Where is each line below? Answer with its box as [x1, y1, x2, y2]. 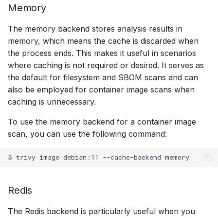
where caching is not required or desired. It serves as [8, 60, 204, 70]
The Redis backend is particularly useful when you [8, 206, 195, 216]
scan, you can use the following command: [8, 128, 167, 139]
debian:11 [63, 153, 99, 162]
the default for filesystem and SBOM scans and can [8, 72, 198, 82]
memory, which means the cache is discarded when [8, 36, 199, 46]
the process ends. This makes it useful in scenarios [8, 48, 196, 58]
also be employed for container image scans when [8, 84, 195, 94]
